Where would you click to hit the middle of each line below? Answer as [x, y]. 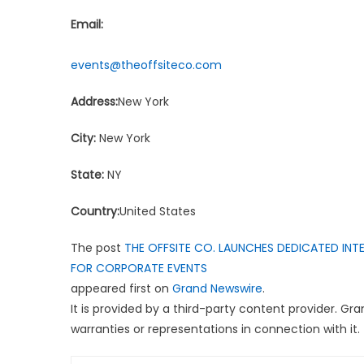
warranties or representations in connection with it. [215, 329]
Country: [95, 211]
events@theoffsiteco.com [146, 65]
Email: [87, 24]
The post [97, 247]
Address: [94, 101]
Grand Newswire [217, 288]
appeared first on [121, 288]
